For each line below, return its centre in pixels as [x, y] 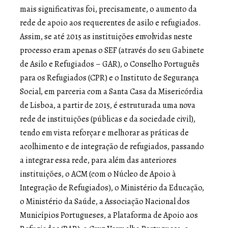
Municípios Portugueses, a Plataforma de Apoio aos [109, 215]
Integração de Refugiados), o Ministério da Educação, [112, 188]
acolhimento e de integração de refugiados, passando [112, 146]
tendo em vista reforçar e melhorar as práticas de [104, 133]
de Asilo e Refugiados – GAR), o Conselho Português [110, 64]
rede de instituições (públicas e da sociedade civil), [108, 119]
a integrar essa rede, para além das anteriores [98, 160]
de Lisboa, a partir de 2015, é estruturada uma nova [108, 105]
